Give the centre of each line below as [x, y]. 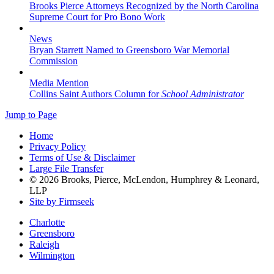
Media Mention [59, 83]
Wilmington [52, 255]
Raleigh [44, 244]
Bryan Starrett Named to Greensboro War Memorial [129, 50]
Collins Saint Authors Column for [95, 94]
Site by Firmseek [62, 201]
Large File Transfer [66, 168]
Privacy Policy [57, 146]
